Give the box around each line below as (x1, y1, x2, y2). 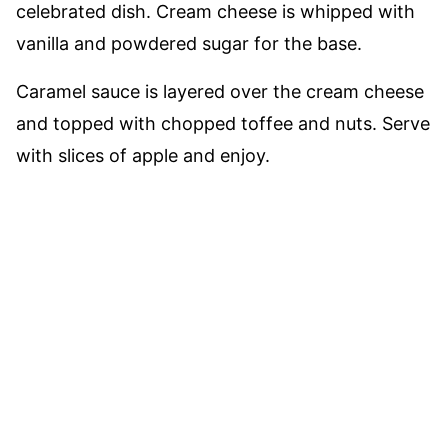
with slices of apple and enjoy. (16, 145, 275, 166)
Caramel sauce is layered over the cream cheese (16, 81, 424, 102)
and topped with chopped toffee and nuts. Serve (16, 113, 430, 134)
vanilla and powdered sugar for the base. (16, 33, 362, 54)
